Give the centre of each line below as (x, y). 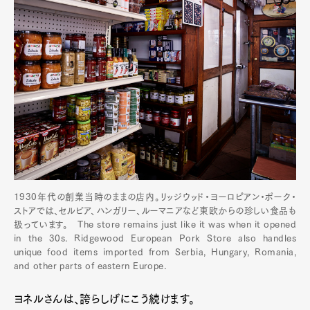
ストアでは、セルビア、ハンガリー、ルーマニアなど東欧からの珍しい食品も (155, 210)
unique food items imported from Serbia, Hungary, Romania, (155, 252)
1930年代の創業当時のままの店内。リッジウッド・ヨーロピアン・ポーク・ (155, 197)
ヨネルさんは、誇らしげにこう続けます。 (104, 299)
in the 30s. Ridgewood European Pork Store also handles (155, 238)
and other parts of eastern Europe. (90, 266)
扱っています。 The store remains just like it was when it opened (155, 224)
